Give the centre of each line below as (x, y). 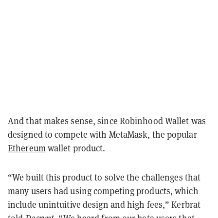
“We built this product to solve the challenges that (104, 177)
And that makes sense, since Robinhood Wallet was (107, 121)
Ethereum (27, 148)
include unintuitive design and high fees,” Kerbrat (104, 204)
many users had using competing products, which (103, 191)
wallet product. (75, 148)
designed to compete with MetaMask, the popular (102, 134)
